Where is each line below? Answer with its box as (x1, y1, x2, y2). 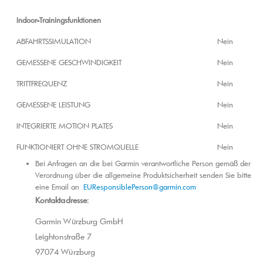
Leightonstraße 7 (35, 231, 92, 242)
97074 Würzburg (35, 247, 95, 258)
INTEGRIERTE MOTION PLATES (16, 121, 113, 131)
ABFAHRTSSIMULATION (16, 36, 91, 46)
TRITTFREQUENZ (16, 79, 67, 89)
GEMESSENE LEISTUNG (16, 100, 90, 110)
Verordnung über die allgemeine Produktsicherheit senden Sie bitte (35, 170, 251, 180)
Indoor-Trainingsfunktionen (16, 15, 101, 25)
